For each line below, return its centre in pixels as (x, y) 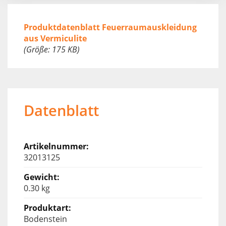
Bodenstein (45, 219)
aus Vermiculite (55, 38)
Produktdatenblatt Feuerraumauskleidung (110, 27)
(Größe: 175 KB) (52, 49)
